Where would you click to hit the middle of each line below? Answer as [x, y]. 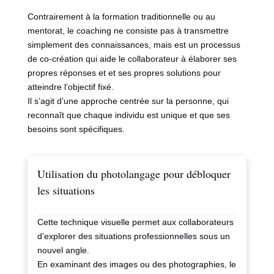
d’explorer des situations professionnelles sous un [133, 236]
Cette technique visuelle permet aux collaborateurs [135, 222]
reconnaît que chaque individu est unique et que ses [128, 115]
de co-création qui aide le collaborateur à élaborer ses [132, 59]
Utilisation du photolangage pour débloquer [134, 174]
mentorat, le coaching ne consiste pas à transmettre [128, 31]
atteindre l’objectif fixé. [70, 87]
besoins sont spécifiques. [76, 129]
